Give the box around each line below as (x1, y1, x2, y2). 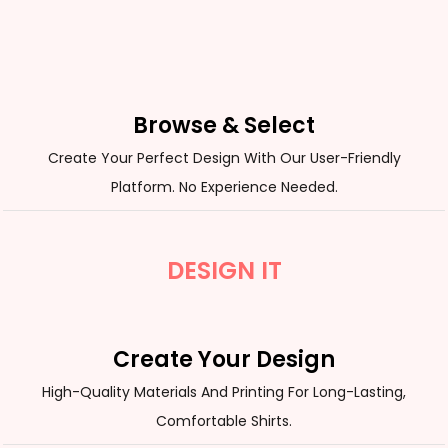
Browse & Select (133, 110, 315, 141)
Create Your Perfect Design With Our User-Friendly (47, 148, 401, 168)
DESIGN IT (166, 254, 282, 287)
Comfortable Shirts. (156, 411, 292, 431)
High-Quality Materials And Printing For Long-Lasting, (42, 382, 406, 402)
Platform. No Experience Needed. (110, 177, 338, 197)
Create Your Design (113, 344, 335, 375)
